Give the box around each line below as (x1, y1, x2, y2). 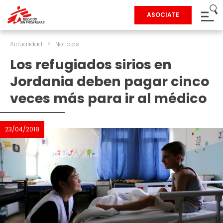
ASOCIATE (147, 10, 179, 19)
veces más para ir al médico (10, 89, 207, 108)
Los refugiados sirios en (10, 55, 172, 74)
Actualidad (10, 40, 42, 48)
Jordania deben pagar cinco (10, 72, 209, 91)
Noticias (55, 40, 79, 48)
